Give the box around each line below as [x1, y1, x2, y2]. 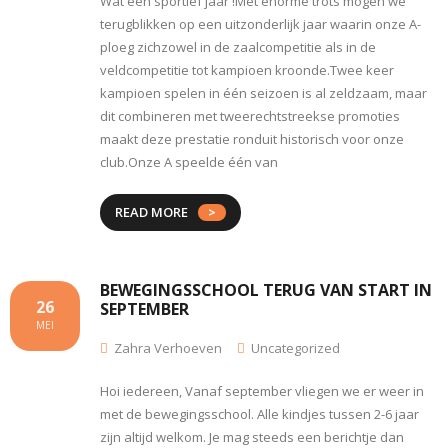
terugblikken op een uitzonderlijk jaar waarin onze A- [100, 14, 421, 33]
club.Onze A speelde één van [100, 152, 278, 171]
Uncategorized [251, 338, 340, 357]
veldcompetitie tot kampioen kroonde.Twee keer [100, 60, 394, 79]
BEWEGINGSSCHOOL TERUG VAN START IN [100, 278, 432, 301]
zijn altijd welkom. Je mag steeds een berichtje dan [100, 427, 404, 446]
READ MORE [115, 202, 188, 221]
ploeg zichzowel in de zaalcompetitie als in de [100, 37, 376, 56]
